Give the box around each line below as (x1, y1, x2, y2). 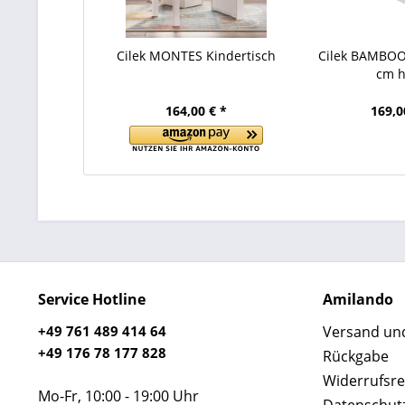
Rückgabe (323, 346, 389, 366)
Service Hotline (38, 289, 146, 309)
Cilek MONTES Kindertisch (116, 47, 276, 64)
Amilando (323, 289, 393, 309)
